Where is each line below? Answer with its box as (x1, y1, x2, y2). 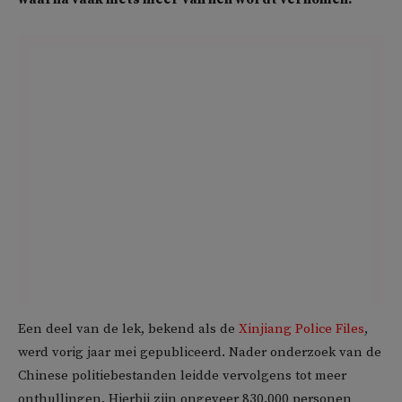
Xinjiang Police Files (239, 320, 364, 338)
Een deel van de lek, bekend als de (18, 320, 239, 338)
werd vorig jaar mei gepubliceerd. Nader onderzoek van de (18, 344, 381, 362)
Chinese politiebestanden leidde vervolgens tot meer (18, 367, 346, 385)
